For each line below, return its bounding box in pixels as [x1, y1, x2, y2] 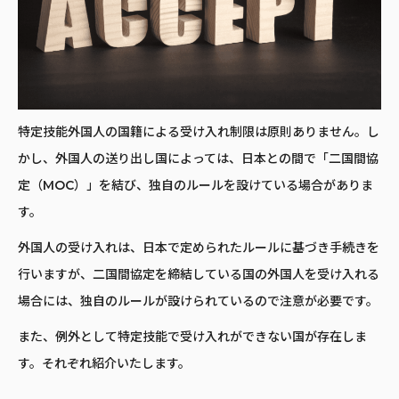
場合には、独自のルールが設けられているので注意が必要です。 [18, 293, 379, 310]
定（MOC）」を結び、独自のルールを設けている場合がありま [18, 177, 373, 194]
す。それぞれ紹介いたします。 [18, 355, 191, 372]
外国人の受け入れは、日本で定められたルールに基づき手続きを [18, 240, 379, 256]
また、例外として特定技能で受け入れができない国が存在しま [18, 329, 367, 346]
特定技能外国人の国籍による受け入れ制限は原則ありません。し [18, 124, 379, 141]
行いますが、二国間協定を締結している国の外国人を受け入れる [18, 266, 379, 283]
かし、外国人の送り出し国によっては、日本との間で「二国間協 [18, 151, 379, 167]
